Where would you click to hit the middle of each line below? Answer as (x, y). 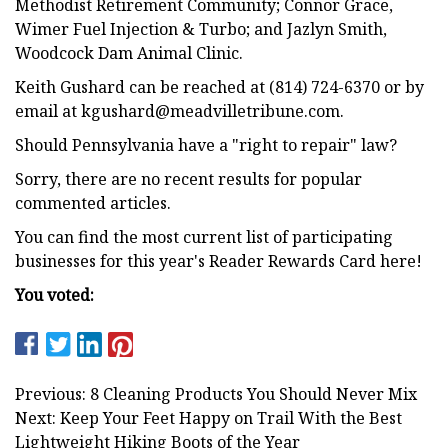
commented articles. (93, 202)
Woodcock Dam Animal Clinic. (129, 52)
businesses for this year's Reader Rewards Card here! (218, 260)
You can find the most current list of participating (204, 236)
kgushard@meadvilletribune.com (210, 110)
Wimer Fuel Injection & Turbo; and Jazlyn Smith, (201, 28)
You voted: (54, 294)
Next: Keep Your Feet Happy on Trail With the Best (208, 417)
